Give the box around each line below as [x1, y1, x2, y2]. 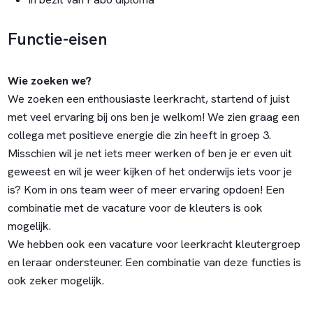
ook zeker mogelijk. [7, 273, 104, 289]
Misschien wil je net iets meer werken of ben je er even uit [7, 146, 292, 161]
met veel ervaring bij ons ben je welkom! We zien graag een [7, 110, 300, 125]
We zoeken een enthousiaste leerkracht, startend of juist [7, 92, 290, 107]
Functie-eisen [7, 27, 107, 50]
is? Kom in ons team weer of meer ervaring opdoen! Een [7, 182, 284, 198]
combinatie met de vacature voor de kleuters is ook [7, 201, 263, 216]
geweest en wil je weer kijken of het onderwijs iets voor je [7, 164, 292, 180]
